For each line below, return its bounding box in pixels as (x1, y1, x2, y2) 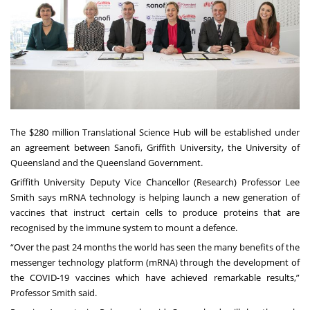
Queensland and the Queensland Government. (10, 156, 203, 169)
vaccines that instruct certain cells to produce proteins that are (10, 206, 300, 219)
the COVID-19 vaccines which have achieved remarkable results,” (10, 271, 300, 284)
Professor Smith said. (10, 286, 97, 299)
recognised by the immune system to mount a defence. (10, 221, 237, 234)
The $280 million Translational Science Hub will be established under (10, 125, 300, 138)
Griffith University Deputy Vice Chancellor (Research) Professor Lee (10, 175, 300, 188)
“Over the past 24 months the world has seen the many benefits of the (10, 240, 300, 253)
